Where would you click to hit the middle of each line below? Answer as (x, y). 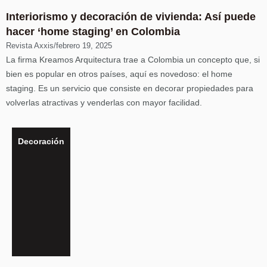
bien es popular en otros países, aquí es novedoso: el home (119, 74)
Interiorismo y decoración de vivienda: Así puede (131, 17)
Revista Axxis (30, 46)
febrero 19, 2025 (84, 46)
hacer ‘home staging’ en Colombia (93, 32)
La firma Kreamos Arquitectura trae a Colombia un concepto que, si (133, 60)
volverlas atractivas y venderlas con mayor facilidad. (104, 103)
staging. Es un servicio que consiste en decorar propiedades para (130, 88)
